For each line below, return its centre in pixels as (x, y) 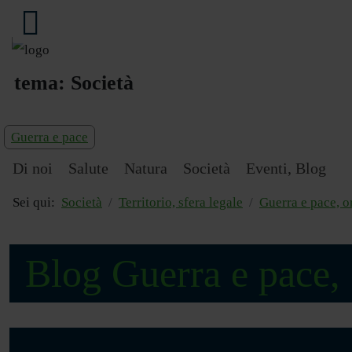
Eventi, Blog (286, 169)
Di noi (33, 169)
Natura (146, 169)
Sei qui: (37, 203)
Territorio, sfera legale (181, 203)
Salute (88, 169)
